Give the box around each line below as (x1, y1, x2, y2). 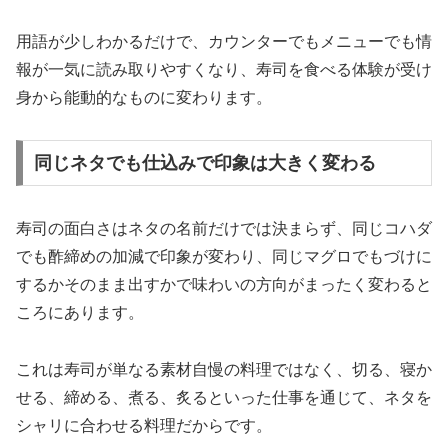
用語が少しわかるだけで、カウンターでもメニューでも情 (16, 32, 432, 50)
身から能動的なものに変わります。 (16, 88, 272, 106)
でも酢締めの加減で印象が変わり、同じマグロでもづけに (16, 248, 432, 266)
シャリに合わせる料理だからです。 (16, 416, 272, 434)
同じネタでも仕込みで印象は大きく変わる (33, 153, 376, 174)
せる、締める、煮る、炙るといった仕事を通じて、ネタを (16, 388, 432, 406)
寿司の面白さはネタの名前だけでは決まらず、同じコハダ (16, 220, 432, 238)
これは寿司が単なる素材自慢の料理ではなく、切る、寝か (16, 360, 432, 378)
